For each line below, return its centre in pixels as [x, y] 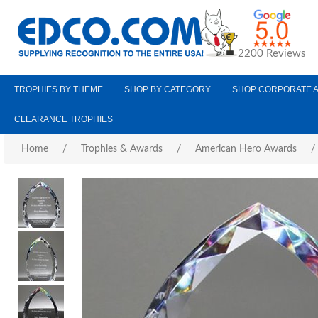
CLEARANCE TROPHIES [64, 119]
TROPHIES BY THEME [59, 89]
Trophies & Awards [122, 149]
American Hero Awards [246, 149]
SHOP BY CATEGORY [168, 89]
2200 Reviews [272, 54]
